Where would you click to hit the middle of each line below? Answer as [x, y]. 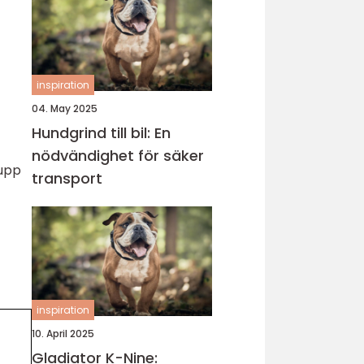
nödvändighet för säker [118, 156]
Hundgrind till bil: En [101, 133]
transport [67, 178]
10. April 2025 [63, 334]
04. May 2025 [65, 108]
